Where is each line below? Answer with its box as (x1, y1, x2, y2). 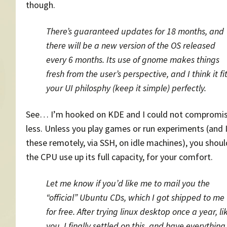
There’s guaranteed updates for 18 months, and (46, 25, 224, 37)
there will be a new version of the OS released (46, 40, 215, 52)
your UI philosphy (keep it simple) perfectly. (46, 82, 206, 94)
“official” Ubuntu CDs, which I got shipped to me (46, 192, 224, 204)
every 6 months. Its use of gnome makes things (46, 54, 219, 66)
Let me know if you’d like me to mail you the (46, 177, 210, 190)
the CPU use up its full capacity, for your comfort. (26, 151, 213, 163)
